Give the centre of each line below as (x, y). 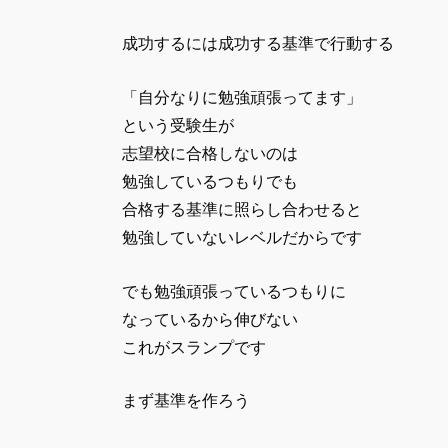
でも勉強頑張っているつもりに (234, 291)
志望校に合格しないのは (210, 154)
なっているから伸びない (210, 319)
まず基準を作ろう (186, 401)
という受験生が (178, 126)
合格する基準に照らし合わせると (242, 210)
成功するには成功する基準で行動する (258, 44)
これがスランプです (194, 347)
